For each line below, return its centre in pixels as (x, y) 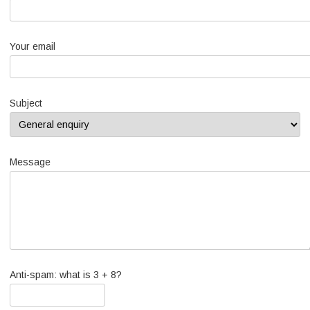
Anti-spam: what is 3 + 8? (66, 275)
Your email (33, 46)
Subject (26, 103)
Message (30, 162)
